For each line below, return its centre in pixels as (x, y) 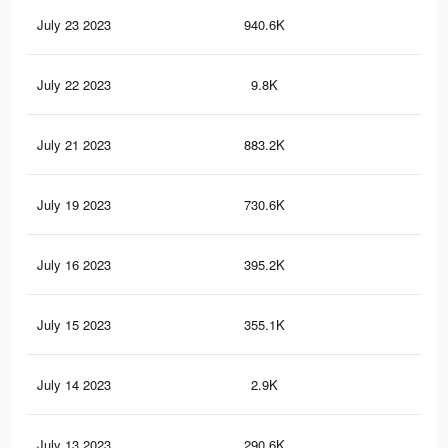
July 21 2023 (74, 145)
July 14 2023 (74, 385)
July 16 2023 (74, 265)
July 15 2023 (74, 325)
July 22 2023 (74, 85)
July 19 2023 (74, 205)
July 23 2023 (74, 25)
